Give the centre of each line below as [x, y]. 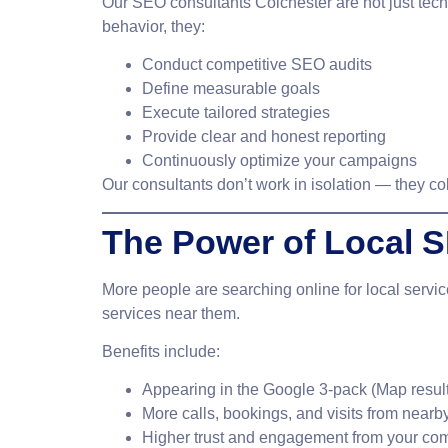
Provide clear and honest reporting [264, 137]
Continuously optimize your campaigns [279, 161]
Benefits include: [161, 352]
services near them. [171, 313]
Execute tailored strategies [236, 113]
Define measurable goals [231, 89]
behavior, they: [153, 26]
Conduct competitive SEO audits [257, 65]
